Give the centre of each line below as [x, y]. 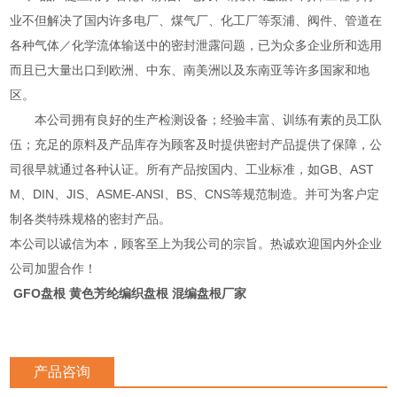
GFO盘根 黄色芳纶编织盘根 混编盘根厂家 [130, 293]
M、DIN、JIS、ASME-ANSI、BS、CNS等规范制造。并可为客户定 [195, 194]
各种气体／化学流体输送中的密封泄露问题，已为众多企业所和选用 [196, 45]
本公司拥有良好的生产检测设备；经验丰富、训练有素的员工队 [196, 119]
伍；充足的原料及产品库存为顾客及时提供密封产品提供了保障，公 [196, 144]
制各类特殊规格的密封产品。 [91, 218]
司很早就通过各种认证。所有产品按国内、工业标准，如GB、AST [192, 169]
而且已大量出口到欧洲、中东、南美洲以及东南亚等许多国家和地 [190, 70]
